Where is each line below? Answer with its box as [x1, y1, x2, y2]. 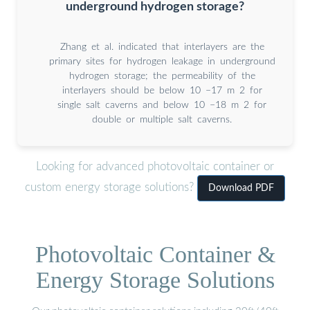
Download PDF [208, 183, 274, 194]
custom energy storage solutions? [25, 181, 197, 194]
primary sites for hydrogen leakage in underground [48, 56, 275, 66]
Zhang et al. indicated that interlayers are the [60, 42, 264, 52]
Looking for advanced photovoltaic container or [36, 161, 274, 173]
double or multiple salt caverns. [92, 114, 232, 125]
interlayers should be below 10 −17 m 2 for [62, 85, 262, 95]
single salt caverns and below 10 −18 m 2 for [57, 100, 266, 110]
